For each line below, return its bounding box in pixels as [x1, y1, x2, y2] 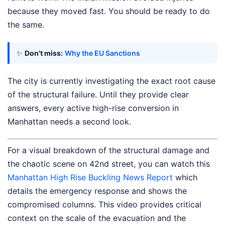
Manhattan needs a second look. [8, 117, 131, 127]
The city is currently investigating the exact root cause [8, 76, 215, 86]
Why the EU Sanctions [65, 49, 140, 58]
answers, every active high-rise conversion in [8, 103, 179, 114]
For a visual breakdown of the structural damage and [8, 145, 209, 156]
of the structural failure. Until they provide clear [8, 89, 189, 100]
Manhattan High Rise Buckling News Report [8, 172, 173, 183]
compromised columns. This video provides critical [8, 199, 201, 210]
